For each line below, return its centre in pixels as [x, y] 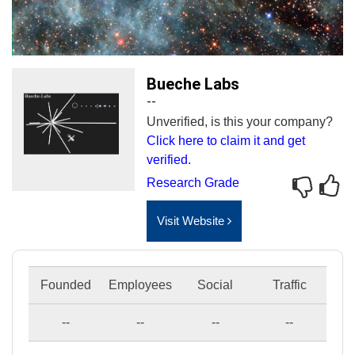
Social [215, 285]
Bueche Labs [193, 84]
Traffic [289, 285]
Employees [140, 285]
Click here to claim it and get [226, 141]
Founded [65, 285]
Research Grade [193, 183]
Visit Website [192, 221]
